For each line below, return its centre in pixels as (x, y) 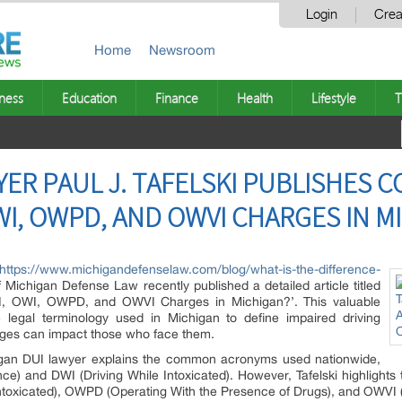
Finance (177, 98)
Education (89, 98)
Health (255, 98)
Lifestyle (334, 98)
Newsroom (182, 50)
